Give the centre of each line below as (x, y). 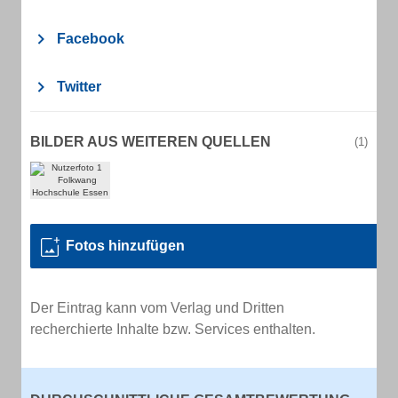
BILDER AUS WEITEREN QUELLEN (151, 142)
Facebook (91, 39)
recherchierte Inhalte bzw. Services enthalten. (173, 329)
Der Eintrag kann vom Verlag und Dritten (157, 308)
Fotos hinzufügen (125, 246)
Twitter (79, 87)
